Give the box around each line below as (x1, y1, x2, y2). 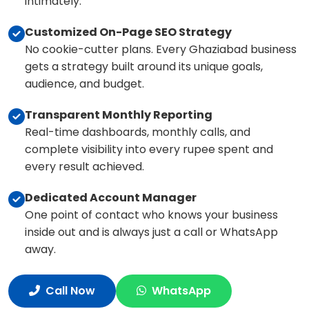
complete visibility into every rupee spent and (25, 141, 273, 157)
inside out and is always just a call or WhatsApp (25, 224, 278, 240)
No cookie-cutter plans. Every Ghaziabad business (25, 41, 297, 57)
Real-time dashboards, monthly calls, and (25, 124, 250, 140)
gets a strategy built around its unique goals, (25, 59, 263, 74)
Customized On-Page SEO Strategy (25, 24, 232, 40)
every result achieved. (25, 159, 144, 175)
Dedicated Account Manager (25, 190, 197, 206)
